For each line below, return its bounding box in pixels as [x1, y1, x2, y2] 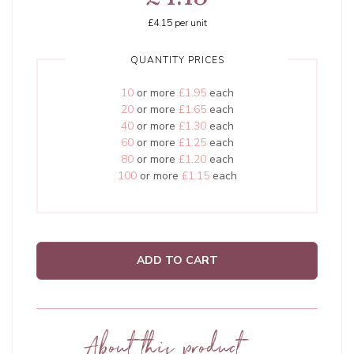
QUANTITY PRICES [130, 54, 224, 67]
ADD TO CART [136, 253, 218, 269]
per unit [171, 17, 207, 30]
